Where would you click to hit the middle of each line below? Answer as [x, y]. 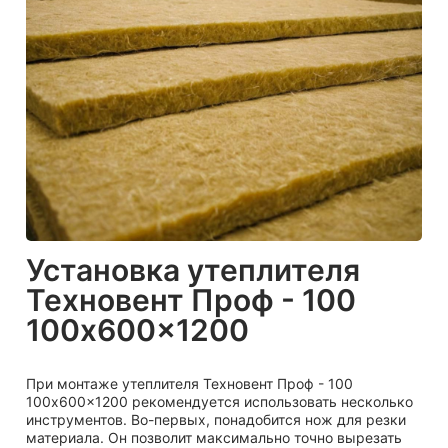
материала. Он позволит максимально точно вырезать [214, 437]
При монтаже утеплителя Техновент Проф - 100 [189, 383]
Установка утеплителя [193, 269]
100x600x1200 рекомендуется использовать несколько [219, 401]
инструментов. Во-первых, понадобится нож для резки [216, 419]
